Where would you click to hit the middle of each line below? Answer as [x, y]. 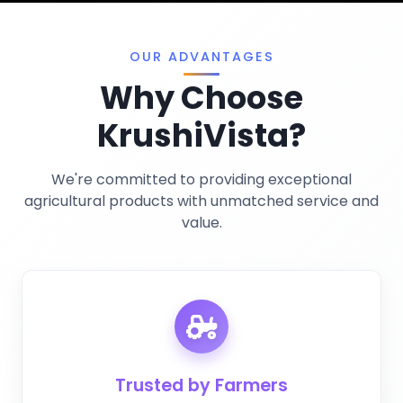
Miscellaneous [68, 29]
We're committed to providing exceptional [201, 180]
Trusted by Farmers [201, 386]
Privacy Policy [52, 21]
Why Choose [201, 98]
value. [201, 223]
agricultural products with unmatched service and [201, 201]
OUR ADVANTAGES [201, 57]
